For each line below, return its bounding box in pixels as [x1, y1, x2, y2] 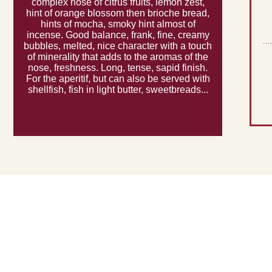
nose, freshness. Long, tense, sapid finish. [28, 63, 208, 73]
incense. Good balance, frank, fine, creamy [26, 30, 209, 41]
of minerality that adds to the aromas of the [27, 52, 208, 63]
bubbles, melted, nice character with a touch [24, 41, 212, 52]
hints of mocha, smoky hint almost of [40, 19, 195, 30]
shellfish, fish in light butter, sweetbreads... [27, 84, 208, 95]
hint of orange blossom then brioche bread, [26, 8, 209, 19]
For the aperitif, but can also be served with [25, 73, 210, 84]
